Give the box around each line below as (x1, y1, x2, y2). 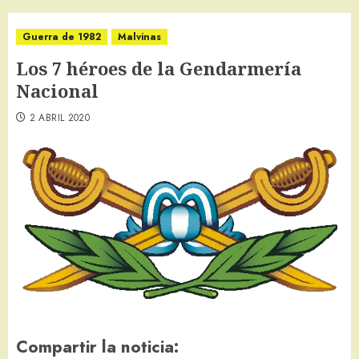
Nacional (16, 79, 99, 103)
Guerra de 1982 (22, 30, 101, 45)
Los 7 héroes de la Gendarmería (16, 56, 301, 81)
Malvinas (118, 30, 161, 45)
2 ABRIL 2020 (29, 111, 91, 126)
